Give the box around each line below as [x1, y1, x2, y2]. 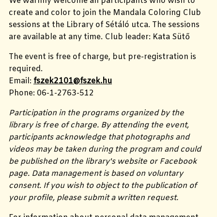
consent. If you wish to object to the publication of [9, 181, 197, 191]
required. [9, 64, 43, 75]
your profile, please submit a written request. [9, 193, 178, 203]
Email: [9, 76, 33, 87]
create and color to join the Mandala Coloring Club [9, 8, 201, 18]
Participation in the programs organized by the [9, 108, 184, 119]
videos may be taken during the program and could [9, 144, 201, 155]
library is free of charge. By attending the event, [9, 120, 189, 131]
